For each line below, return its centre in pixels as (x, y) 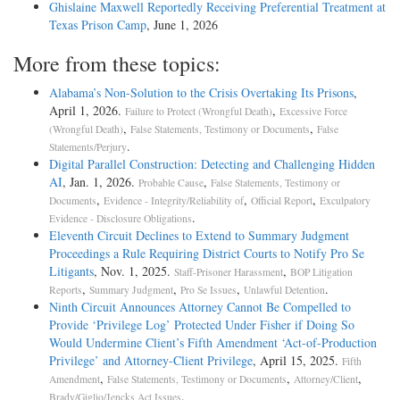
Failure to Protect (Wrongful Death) (199, 112)
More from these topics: (117, 64)
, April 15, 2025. (297, 361)
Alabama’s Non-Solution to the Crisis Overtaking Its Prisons (201, 93)
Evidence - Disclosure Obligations (121, 219)
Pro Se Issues (208, 290)
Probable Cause (171, 183)
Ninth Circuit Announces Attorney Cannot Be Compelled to (200, 307)
